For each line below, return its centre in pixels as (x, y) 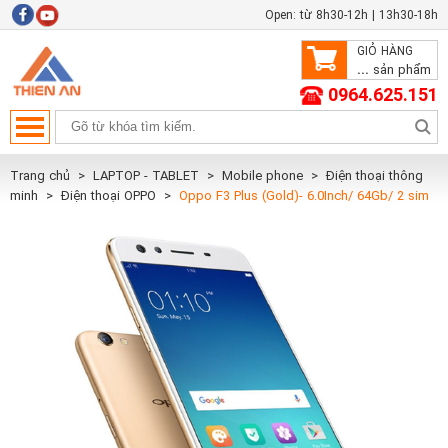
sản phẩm (400, 69)
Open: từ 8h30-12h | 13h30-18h (351, 15)
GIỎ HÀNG (385, 51)
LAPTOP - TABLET (148, 175)
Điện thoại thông (374, 175)
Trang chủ (40, 175)
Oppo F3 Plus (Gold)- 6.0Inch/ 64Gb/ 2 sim (304, 195)
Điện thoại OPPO (110, 195)
